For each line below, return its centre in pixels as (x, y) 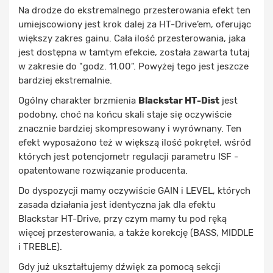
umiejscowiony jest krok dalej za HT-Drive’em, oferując (135, 24)
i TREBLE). (40, 246)
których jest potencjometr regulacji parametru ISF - (128, 156)
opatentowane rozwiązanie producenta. (103, 170)
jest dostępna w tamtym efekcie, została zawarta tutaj (134, 52)
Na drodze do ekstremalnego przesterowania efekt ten (134, 10)
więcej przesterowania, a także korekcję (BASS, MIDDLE (136, 232)
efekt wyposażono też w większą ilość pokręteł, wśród (135, 142)
